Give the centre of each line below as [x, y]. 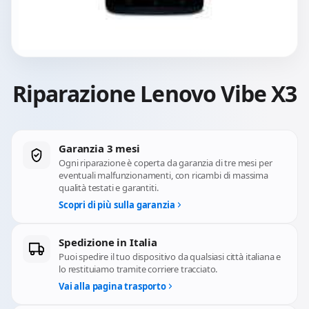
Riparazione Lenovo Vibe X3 [154, 93]
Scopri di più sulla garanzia [117, 205]
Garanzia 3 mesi [99, 148]
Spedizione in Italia [108, 242]
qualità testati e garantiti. [109, 188]
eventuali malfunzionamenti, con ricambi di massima [163, 175]
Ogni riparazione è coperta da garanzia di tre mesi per [166, 163]
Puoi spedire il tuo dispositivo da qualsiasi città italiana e [170, 257]
